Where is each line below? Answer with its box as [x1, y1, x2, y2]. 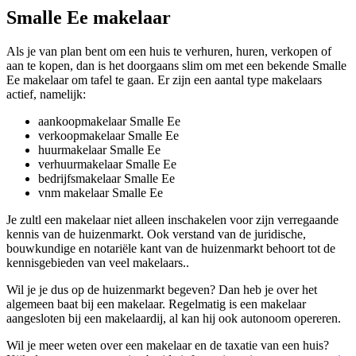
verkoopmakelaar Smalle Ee [38, 128, 179, 142]
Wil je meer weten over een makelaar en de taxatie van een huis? [6, 338, 329, 352]
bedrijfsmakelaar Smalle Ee [38, 171, 175, 185]
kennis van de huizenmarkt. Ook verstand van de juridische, [6, 226, 306, 241]
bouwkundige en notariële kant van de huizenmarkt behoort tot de [6, 241, 335, 255]
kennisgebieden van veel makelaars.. [6, 255, 189, 269]
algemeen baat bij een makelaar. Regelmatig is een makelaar [6, 296, 306, 311]
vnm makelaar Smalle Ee [38, 185, 163, 199]
